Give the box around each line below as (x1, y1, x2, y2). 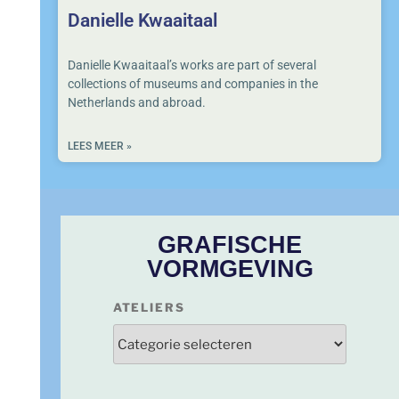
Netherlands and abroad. (68, 94, 206, 110)
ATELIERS (112, 300, 186, 315)
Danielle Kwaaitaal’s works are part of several (68, 57, 316, 72)
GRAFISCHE (158, 232, 302, 259)
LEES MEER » (68, 139, 132, 152)
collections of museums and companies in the (68, 76, 318, 91)
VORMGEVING (146, 256, 313, 283)
